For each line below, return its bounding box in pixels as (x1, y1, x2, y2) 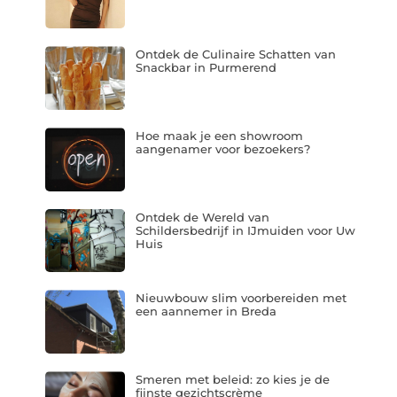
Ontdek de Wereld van (135, 209, 269, 224)
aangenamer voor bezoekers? (135, 141, 310, 156)
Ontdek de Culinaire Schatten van (135, 47, 336, 62)
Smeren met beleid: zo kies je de (135, 371, 330, 386)
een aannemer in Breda (135, 304, 276, 319)
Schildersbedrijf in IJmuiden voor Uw (135, 222, 355, 237)
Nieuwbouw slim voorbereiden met (135, 291, 346, 306)
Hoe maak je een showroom (135, 128, 303, 143)
